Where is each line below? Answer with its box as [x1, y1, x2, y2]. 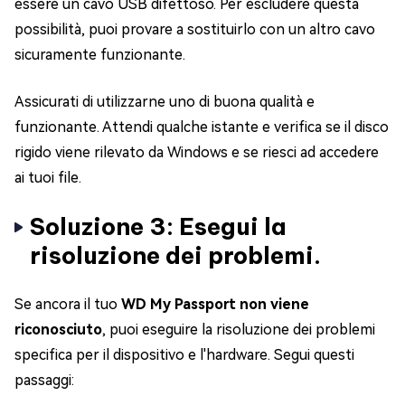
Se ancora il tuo [14, 296, 121, 314]
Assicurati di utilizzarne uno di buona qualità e [14, 93, 315, 111]
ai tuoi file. [14, 169, 81, 187]
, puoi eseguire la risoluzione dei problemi [102, 321, 375, 339]
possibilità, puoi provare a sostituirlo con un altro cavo [14, 21, 375, 39]
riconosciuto [14, 321, 102, 339]
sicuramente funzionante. [14, 46, 185, 64]
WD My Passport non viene [121, 296, 309, 314]
